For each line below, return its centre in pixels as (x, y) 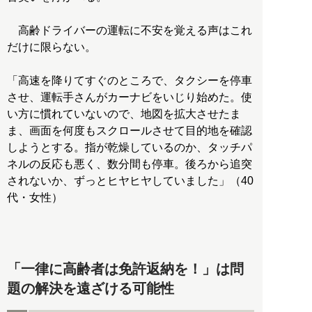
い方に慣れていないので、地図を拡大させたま (124, 114)
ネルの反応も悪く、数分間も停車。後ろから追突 (130, 164)
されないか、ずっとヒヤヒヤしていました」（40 (130, 181)
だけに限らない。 (52, 47)
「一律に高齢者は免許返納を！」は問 (125, 269)
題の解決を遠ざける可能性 (91, 289)
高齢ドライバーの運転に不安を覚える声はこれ (130, 31)
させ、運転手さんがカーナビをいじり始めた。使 (130, 97)
